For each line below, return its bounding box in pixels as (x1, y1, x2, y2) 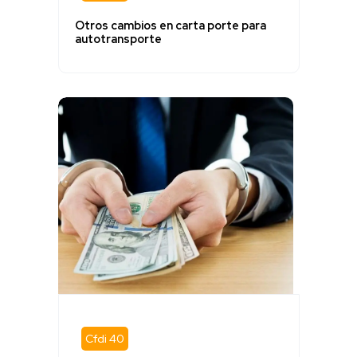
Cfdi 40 (84, 331, 124, 346)
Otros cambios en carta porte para (74, 18, 266, 33)
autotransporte (74, 32, 162, 47)
